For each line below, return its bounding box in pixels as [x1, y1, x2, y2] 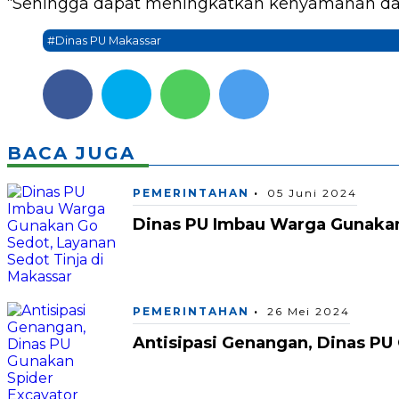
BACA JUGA [7, 142, 135, 165]
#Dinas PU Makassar [47, 34, 161, 48]
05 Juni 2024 [267, 185, 357, 199]
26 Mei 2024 [267, 304, 350, 318]
